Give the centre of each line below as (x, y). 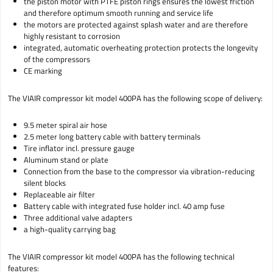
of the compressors (57, 59)
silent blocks (45, 183)
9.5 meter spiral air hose (66, 125)
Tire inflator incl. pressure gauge (80, 148)
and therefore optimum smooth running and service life (118, 12)
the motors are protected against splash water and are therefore (136, 24)
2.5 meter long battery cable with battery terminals (113, 137)
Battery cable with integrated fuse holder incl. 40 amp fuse (125, 206)
